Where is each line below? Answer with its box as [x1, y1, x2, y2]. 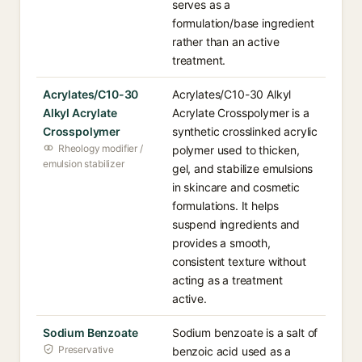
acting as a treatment [172, 273, 283, 287]
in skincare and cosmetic [172, 180, 300, 194]
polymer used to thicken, [172, 143, 300, 157]
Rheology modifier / [58, 142, 143, 154]
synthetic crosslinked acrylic [172, 124, 318, 138]
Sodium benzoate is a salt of [172, 326, 318, 339]
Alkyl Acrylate [43, 106, 117, 120]
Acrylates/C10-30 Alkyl [172, 87, 292, 101]
